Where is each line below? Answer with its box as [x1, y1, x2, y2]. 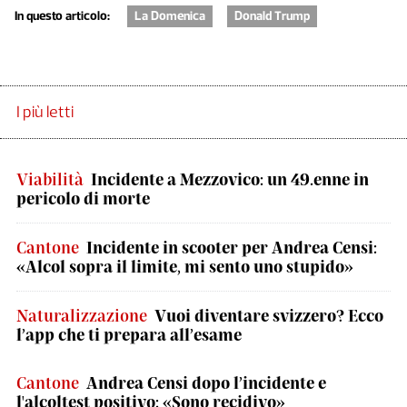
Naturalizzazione [16, 305, 147, 325]
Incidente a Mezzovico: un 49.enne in [91, 169, 369, 189]
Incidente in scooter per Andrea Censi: [86, 237, 377, 257]
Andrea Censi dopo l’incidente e [86, 372, 326, 392]
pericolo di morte [16, 188, 150, 208]
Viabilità [16, 169, 84, 189]
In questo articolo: [15, 8, 113, 24]
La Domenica [134, 8, 205, 24]
